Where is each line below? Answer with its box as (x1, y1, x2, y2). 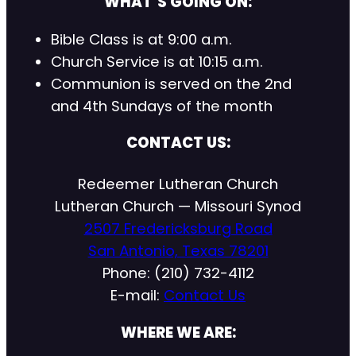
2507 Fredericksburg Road (83, 219, 273, 239)
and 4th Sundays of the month (51, 95, 273, 116)
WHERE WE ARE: (120, 322, 236, 342)
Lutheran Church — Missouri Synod (55, 196, 301, 217)
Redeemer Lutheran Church (78, 174, 278, 195)
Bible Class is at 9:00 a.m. (51, 29, 232, 49)
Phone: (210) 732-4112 (102, 263, 254, 284)
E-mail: (110, 285, 164, 306)
